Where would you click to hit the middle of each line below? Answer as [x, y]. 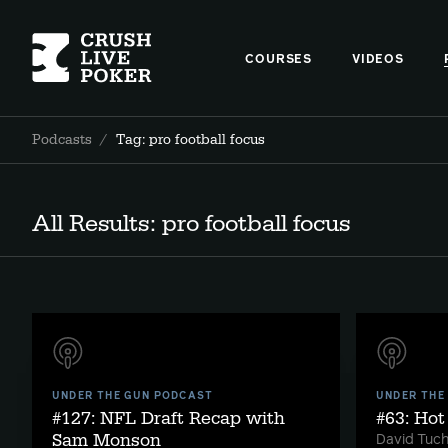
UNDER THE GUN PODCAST [133, 396]
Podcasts [62, 140]
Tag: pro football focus [190, 140]
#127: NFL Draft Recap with [168, 418]
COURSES [278, 60]
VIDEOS [377, 60]
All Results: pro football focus [191, 224]
